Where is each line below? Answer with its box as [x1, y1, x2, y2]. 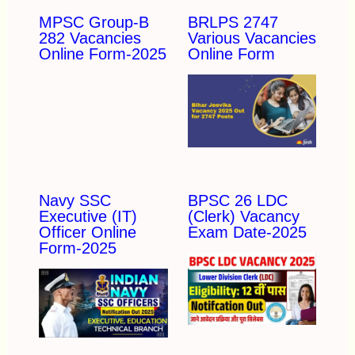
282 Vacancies [38, 29, 141, 48]
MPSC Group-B [38, 13, 149, 32]
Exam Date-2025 [187, 223, 307, 241]
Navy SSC [38, 191, 111, 209]
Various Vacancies [187, 29, 316, 48]
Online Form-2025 [38, 45, 166, 63]
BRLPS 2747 [187, 13, 278, 32]
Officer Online [38, 223, 136, 241]
